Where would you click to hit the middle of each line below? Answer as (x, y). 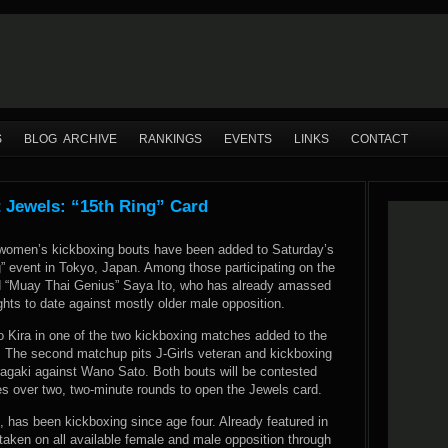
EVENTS (248, 139)
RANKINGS (170, 139)
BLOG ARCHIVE (70, 139)
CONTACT (379, 139)
